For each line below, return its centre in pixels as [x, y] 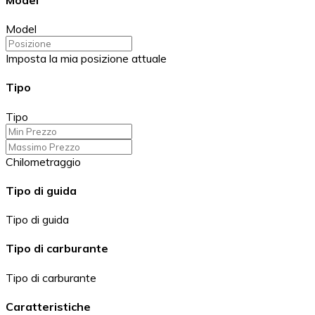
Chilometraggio [43, 161]
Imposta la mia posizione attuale [86, 59]
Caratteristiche [48, 306]
